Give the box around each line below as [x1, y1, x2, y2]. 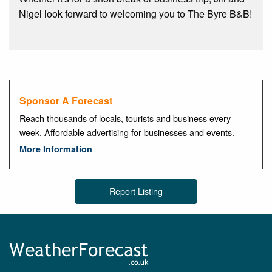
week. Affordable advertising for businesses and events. [19, 125, 234, 138]
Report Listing [109, 185, 163, 198]
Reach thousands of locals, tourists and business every [19, 111, 231, 124]
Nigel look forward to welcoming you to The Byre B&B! [19, 6, 252, 21]
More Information [19, 143, 92, 155]
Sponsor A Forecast [19, 93, 112, 107]
